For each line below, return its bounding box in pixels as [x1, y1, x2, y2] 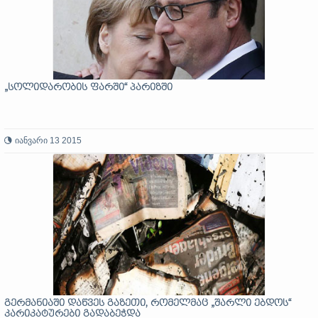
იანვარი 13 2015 [15, 136, 82, 146]
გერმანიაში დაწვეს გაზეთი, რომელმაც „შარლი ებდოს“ [4, 298, 291, 309]
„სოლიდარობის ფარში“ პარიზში [4, 82, 172, 93]
